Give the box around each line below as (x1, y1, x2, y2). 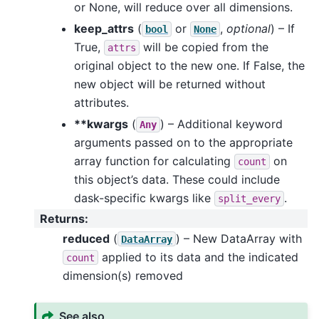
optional (226, 21, 271, 36)
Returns (40, 211, 85, 226)
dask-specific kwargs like (74, 190, 214, 205)
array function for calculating (74, 153, 234, 168)
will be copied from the (140, 39, 268, 54)
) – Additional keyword (160, 116, 283, 131)
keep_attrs (74, 21, 134, 36)
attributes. (74, 95, 129, 110)
